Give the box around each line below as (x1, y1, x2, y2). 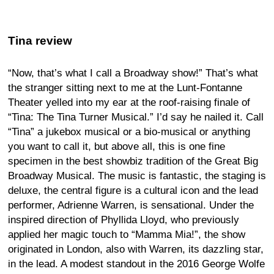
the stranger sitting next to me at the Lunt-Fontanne (8, 81, 242, 94)
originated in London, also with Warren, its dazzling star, (8, 243, 264, 255)
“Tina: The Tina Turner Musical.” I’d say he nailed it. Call (8, 111, 264, 123)
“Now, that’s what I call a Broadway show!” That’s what (8, 67, 258, 79)
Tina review (8, 34, 72, 47)
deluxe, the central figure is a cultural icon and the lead (8, 184, 258, 196)
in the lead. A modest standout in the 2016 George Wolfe (8, 257, 265, 270)
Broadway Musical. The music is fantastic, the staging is (8, 169, 266, 182)
